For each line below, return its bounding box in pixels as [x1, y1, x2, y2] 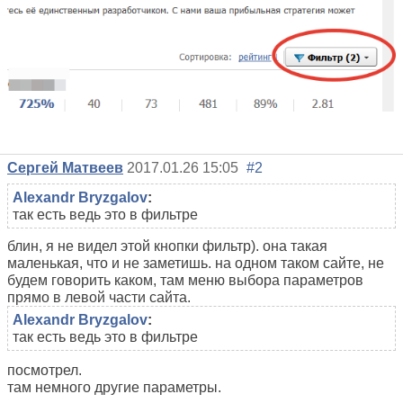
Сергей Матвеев [7, 160, 123, 176]
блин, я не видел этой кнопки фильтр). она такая [7, 238, 327, 255]
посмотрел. [7, 363, 82, 379]
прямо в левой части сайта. [7, 290, 191, 306]
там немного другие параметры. [7, 380, 221, 396]
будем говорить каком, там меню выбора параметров [7, 273, 363, 289]
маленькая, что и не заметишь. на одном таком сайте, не [7, 255, 384, 272]
